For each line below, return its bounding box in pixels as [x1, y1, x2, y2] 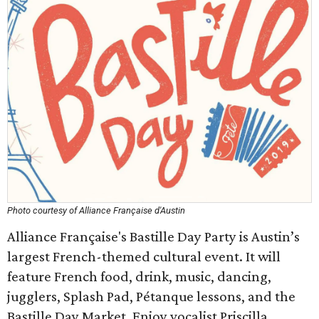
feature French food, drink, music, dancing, [7, 268, 271, 285]
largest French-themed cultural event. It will [7, 248, 281, 265]
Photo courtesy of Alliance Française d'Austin [7, 205, 185, 216]
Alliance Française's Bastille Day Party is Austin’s [7, 228, 300, 245]
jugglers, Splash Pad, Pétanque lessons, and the [7, 288, 296, 305]
